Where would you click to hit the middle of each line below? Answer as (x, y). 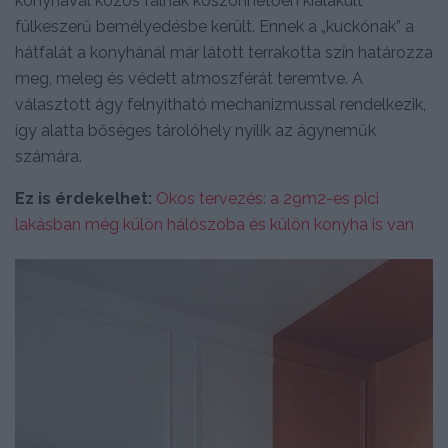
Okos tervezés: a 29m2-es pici (267, 198)
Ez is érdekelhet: (83, 198)
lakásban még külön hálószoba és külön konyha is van (214, 224)
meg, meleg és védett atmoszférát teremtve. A (189, 78)
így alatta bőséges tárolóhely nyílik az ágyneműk (195, 130)
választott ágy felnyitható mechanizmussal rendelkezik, (220, 104)
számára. (48, 156)
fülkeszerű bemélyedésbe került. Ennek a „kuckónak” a (214, 26)
